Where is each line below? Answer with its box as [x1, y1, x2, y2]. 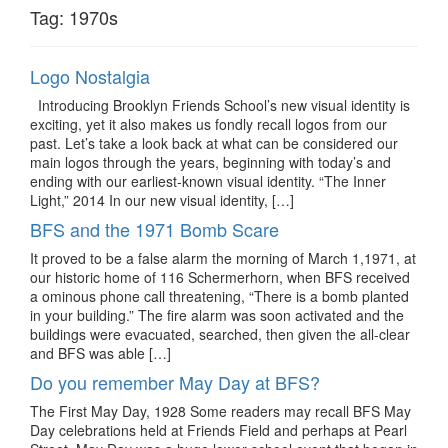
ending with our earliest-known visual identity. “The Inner [30, 170, 386, 191]
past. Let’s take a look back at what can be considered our [30, 132, 398, 153]
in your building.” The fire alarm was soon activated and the [30, 304, 404, 325]
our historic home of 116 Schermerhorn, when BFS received [30, 266, 410, 287]
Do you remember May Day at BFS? [30, 368, 320, 395]
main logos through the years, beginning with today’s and [30, 151, 391, 172]
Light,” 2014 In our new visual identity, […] [30, 189, 294, 210]
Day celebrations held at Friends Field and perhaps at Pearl [30, 419, 407, 440]
